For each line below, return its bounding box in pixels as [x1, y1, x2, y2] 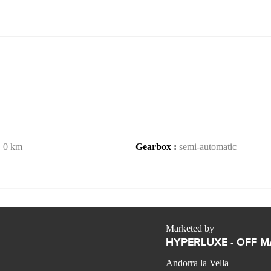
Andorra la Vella [166, 258, 229, 269]
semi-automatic [179, 142, 237, 152]
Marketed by [166, 223, 214, 234]
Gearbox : [135, 142, 179, 152]
